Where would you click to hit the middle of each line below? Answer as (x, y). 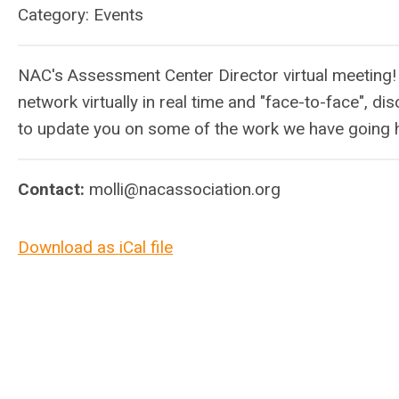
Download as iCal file (95, 247)
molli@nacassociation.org (185, 189)
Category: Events (81, 15)
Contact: (53, 189)
